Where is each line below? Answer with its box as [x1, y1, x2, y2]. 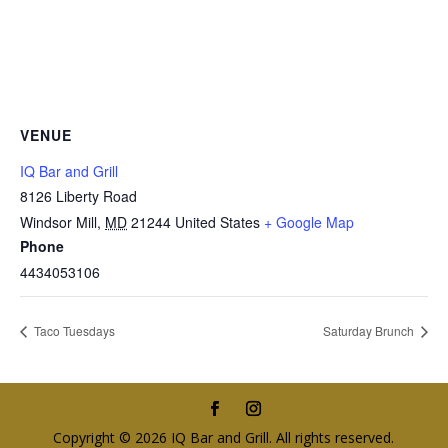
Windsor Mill [20, 212, 97, 232]
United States [175, 212, 260, 232]
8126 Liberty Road [20, 186, 137, 206]
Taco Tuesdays [31, 321, 115, 339]
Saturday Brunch [323, 321, 417, 339]
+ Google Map [264, 212, 354, 232]
